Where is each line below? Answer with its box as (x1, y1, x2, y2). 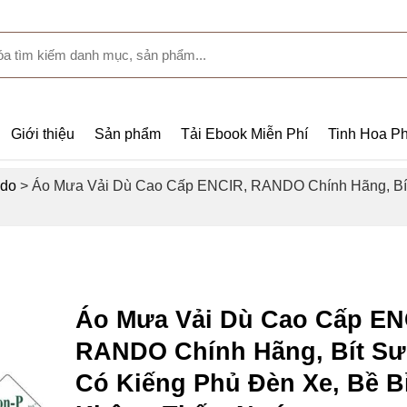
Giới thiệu (11, 126, 74, 142)
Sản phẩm (94, 126, 161, 142)
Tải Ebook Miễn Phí (181, 126, 308, 142)
